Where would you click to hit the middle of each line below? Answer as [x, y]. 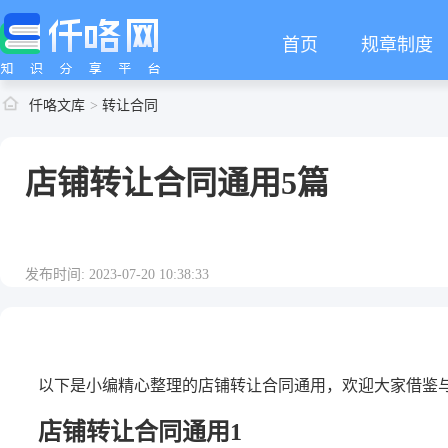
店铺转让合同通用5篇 [177, 183]
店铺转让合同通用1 [140, 432]
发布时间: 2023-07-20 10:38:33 [117, 274]
